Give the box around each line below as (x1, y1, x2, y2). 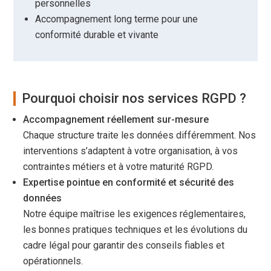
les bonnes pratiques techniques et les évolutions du (23, 224, 248, 236)
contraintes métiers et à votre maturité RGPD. (23, 161, 214, 173)
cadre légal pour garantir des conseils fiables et (23, 240, 225, 252)
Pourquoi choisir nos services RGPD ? (22, 91, 247, 106)
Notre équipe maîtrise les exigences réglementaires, (23, 208, 246, 220)
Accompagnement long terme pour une (35, 13, 198, 25)
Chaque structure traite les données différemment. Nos (23, 129, 256, 142)
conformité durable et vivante (35, 29, 159, 41)
